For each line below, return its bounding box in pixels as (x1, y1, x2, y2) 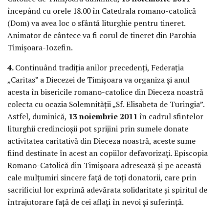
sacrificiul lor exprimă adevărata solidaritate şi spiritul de (7, 184, 207, 195)
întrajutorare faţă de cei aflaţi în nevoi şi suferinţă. (7, 196, 184, 207)
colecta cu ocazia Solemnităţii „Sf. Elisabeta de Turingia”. (7, 98, 204, 109)
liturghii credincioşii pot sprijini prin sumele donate (7, 123, 188, 134)
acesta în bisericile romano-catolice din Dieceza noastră (7, 86, 203, 97)
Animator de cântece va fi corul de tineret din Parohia (7, 29, 196, 41)
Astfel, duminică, (7, 110, 68, 122)
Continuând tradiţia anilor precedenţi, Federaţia (15, 62, 184, 73)
